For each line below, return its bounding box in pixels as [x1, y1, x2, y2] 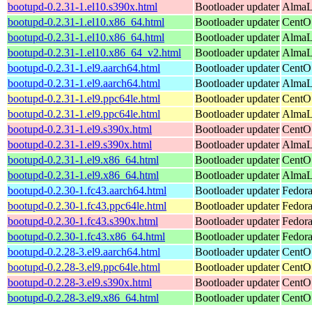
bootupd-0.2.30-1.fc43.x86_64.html [8, 230, 165, 242]
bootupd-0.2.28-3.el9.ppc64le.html [8, 260, 160, 273]
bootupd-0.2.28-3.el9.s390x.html [8, 276, 152, 288]
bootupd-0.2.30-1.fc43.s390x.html [8, 214, 158, 227]
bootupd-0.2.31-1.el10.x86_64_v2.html [8, 46, 181, 58]
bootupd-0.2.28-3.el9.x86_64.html [8, 291, 159, 304]
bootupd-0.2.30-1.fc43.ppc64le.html [8, 199, 166, 212]
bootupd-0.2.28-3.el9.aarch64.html [8, 245, 160, 258]
